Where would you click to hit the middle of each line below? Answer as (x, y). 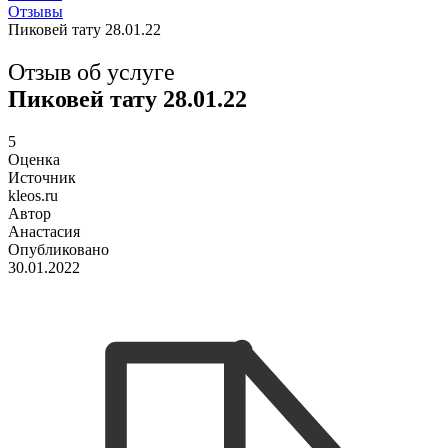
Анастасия (44, 231)
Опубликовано (58, 249)
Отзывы (35, 12)
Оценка (34, 159)
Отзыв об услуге (91, 71)
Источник (42, 177)
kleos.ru (33, 195)
